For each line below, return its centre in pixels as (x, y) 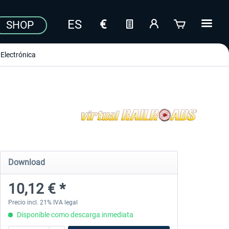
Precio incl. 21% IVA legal (43, 202)
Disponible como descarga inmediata (74, 215)
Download (26, 162)
